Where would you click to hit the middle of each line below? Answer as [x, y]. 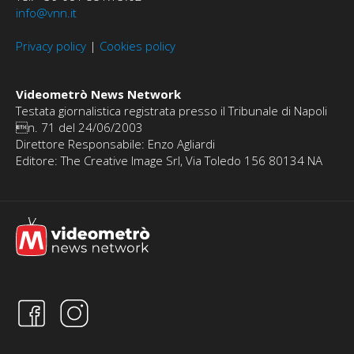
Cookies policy [137, 46]
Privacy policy [51, 46]
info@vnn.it [46, 13]
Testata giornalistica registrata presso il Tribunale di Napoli [171, 111]
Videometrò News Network [98, 94]
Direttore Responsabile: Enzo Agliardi [115, 144]
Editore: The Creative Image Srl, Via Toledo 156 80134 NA [169, 161]
